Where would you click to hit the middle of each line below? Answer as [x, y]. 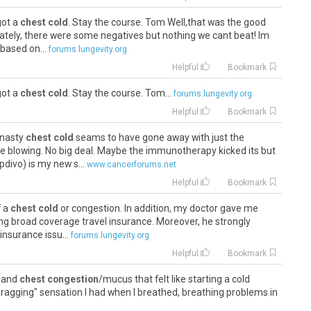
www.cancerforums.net [131, 165]
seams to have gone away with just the [159, 137]
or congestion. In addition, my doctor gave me [158, 208]
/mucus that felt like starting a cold [174, 279]
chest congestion [59, 279]
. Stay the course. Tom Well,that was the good [167, 22]
